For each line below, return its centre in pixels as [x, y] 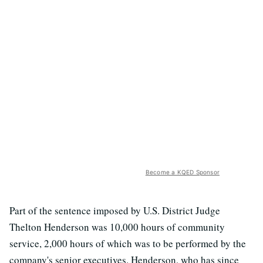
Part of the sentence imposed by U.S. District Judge [115, 210]
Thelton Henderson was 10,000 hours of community [117, 227]
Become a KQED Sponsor [182, 172]
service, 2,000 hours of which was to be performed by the [128, 243]
